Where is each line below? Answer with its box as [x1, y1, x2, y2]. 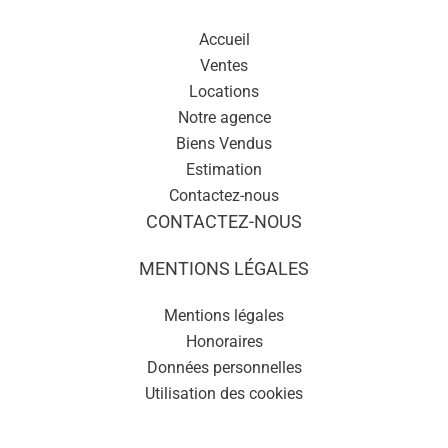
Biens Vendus [176, 134, 272, 153]
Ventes [200, 56, 248, 75]
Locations [189, 82, 259, 101]
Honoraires [185, 332, 263, 351]
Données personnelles [146, 358, 302, 377]
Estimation [186, 160, 262, 179]
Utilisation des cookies [145, 384, 303, 403]
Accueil [198, 30, 250, 49]
